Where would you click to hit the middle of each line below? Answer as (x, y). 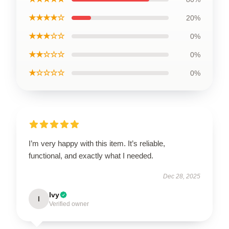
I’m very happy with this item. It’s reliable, (97, 143)
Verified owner (69, 204)
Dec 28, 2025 (182, 176)
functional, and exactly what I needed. (91, 156)
